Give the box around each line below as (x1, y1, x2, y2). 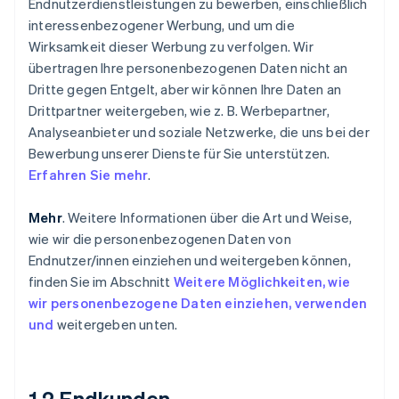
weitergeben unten (56, 315, 175, 333)
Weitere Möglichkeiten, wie (173, 273, 351, 290)
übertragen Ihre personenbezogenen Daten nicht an (28, 59, 348, 77)
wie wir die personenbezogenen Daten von (28, 230, 291, 248)
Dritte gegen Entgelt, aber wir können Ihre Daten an (28, 80, 342, 98)
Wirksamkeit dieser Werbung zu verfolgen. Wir (28, 37, 313, 55)
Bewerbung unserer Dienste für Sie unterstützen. (28, 144, 330, 162)
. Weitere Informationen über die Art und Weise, (61, 208, 353, 226)
